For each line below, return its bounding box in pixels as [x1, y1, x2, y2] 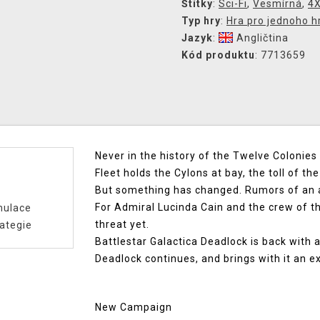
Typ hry [181, 15, 221, 26]
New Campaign [95, 301, 172, 313]
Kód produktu [181, 49, 255, 61]
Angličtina [236, 32, 289, 44]
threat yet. [95, 219, 152, 230]
